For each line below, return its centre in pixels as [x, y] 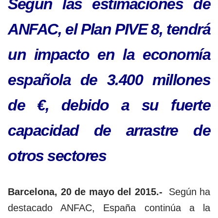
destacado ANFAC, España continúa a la [109, 208]
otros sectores [57, 156]
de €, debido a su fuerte [109, 105]
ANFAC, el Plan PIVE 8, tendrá [109, 29]
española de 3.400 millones [109, 80]
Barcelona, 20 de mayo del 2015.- [88, 192]
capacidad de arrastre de [109, 131]
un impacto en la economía [109, 55]
